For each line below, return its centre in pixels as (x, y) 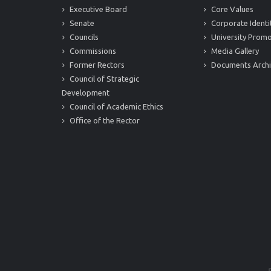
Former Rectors (96, 65)
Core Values (231, 9)
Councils (83, 37)
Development (86, 93)
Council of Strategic (103, 79)
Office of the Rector (104, 120)
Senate (81, 23)
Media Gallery (234, 51)
